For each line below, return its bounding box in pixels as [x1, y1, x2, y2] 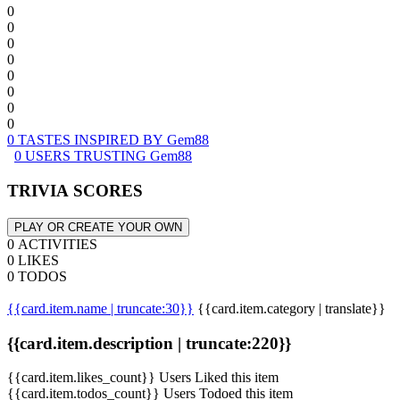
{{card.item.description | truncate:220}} [7, 333, 291, 353]
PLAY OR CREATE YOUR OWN [14, 220, 182, 234]
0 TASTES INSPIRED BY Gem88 [7, 132, 209, 148]
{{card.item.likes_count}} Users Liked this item [7, 370, 279, 386]
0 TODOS [7, 268, 67, 284]
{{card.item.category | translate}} [197, 300, 386, 316]
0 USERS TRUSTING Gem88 [14, 148, 192, 164]
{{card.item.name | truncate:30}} [7, 300, 194, 316]
